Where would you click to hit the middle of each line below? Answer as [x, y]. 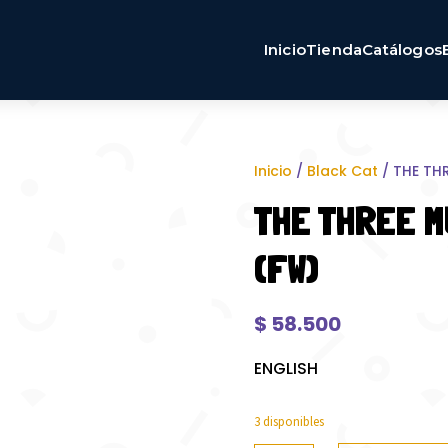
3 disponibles [288, 422]
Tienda [334, 49]
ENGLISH [285, 368]
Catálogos [402, 49]
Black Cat [342, 170]
